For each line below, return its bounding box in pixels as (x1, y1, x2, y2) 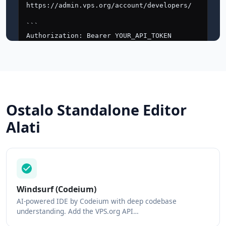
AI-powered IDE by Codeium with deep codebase (17, 196, 177, 206)
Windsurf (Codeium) (17, 184, 96, 195)
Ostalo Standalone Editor (6, 100, 187, 120)
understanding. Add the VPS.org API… (17, 206, 139, 216)
